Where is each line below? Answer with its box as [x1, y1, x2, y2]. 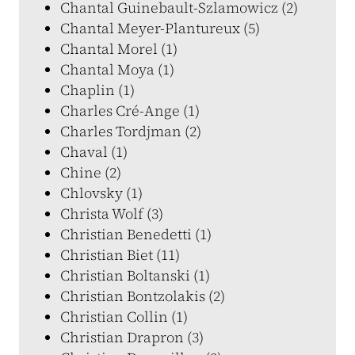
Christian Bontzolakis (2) [60, 286, 225, 306]
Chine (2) [60, 162, 121, 182]
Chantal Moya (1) [60, 59, 174, 79]
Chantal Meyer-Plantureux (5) [60, 18, 260, 38]
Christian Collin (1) [60, 307, 188, 326]
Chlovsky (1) [60, 183, 143, 203]
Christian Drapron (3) [60, 327, 204, 347]
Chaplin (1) [60, 80, 135, 100]
